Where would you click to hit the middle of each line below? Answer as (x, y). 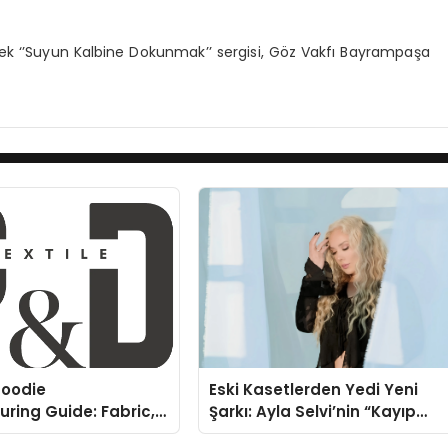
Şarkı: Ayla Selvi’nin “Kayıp (313, 411)
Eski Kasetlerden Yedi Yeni (314, 389)
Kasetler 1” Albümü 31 (293, 433)
